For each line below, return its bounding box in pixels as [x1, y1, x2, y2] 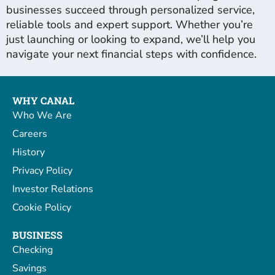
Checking [12, 243, 53, 257]
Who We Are [12, 109, 72, 123]
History [12, 145, 45, 160]
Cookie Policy [12, 201, 71, 215]
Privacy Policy [12, 164, 72, 178]
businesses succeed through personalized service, [6, 2, 255, 17]
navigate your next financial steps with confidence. [6, 46, 257, 61]
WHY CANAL [12, 94, 74, 107]
